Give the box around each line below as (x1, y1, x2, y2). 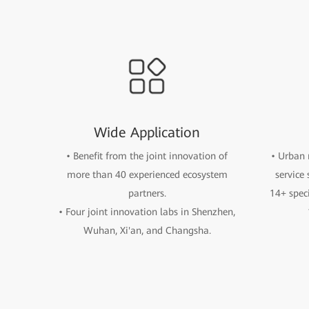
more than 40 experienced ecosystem (66, 169, 228, 180)
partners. (128, 188, 166, 199)
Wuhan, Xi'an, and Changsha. (83, 225, 211, 236)
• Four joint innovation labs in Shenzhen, (59, 206, 235, 217)
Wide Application (94, 124, 200, 141)
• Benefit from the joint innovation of (66, 150, 228, 161)
